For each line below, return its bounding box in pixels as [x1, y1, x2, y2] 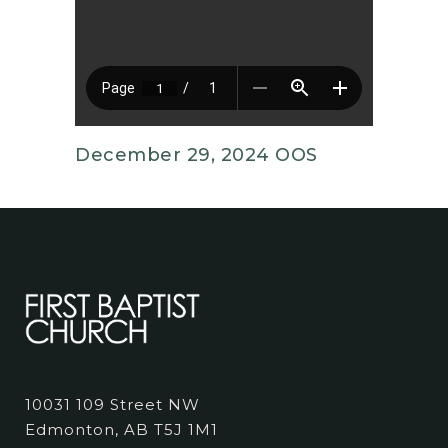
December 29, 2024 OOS [75, 144, 318, 167]
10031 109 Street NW [25, 395, 200, 415]
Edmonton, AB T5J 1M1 [25, 420, 218, 440]
